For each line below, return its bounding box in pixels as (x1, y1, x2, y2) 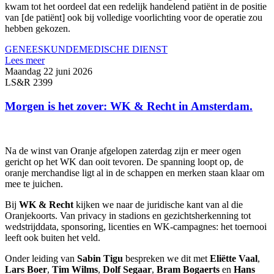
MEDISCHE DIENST (79, 44, 168, 55)
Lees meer (5, 55, 45, 66)
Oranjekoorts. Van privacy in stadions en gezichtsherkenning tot (5, 210, 251, 221)
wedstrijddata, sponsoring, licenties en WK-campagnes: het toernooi (5, 221, 267, 232)
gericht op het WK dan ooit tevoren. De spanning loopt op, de (5, 156, 243, 167)
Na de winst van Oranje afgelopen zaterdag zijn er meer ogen (5, 145, 241, 156)
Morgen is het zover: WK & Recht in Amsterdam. (5, 99, 253, 113)
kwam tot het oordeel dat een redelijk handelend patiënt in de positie (5, 1, 267, 12)
